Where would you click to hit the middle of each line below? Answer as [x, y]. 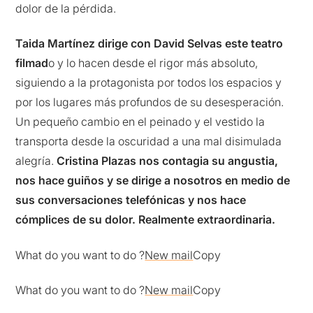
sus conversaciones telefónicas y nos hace [131, 200]
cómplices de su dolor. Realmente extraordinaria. [146, 220]
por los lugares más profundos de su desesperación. [150, 102]
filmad [32, 63]
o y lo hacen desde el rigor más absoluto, [153, 63]
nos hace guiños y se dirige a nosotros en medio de [153, 181]
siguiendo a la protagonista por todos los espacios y [149, 83]
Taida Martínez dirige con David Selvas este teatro [150, 44]
